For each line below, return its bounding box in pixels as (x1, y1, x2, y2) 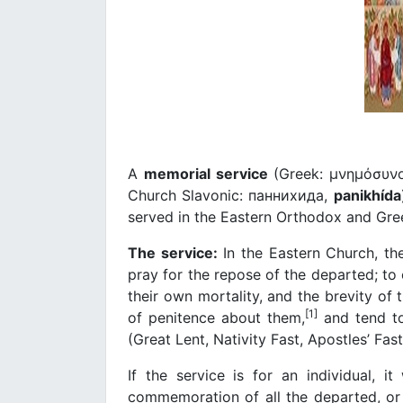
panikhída (333, 185, 401, 204)
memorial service (143, 164, 268, 183)
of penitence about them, (128, 308, 305, 327)
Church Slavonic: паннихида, (128, 185, 334, 204)
